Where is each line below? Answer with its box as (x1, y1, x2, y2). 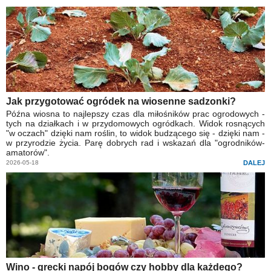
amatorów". (6, 148, 50, 158)
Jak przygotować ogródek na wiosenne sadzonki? (6, 96, 236, 107)
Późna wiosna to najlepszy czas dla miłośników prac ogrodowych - (6, 109, 265, 119)
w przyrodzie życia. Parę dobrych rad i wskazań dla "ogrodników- (6, 138, 265, 148)
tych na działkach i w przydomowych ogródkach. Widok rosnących (6, 119, 265, 129)
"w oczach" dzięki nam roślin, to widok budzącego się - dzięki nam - (6, 128, 265, 139)
